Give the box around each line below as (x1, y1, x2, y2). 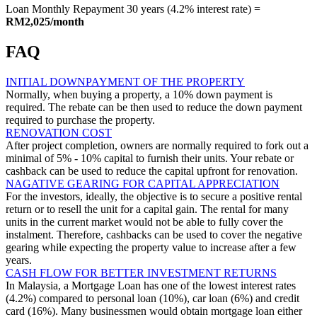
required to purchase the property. (6, 114, 155, 127)
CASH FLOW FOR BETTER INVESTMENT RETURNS (6, 267, 277, 279)
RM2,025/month (6, 16, 84, 28)
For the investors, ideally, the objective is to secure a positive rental (6, 190, 302, 203)
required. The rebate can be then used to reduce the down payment (6, 101, 302, 114)
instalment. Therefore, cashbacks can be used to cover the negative (6, 229, 302, 241)
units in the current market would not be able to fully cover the (6, 216, 283, 229)
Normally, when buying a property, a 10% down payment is (6, 88, 272, 101)
